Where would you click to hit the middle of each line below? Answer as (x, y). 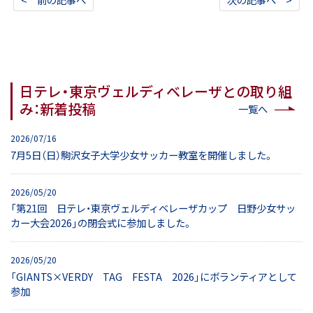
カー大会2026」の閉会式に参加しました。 (102, 223)
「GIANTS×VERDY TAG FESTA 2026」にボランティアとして (154, 277)
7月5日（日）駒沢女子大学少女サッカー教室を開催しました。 (142, 154)
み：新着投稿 (58, 108)
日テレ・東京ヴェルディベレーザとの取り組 (156, 91)
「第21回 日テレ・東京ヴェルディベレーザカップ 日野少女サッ (153, 208)
